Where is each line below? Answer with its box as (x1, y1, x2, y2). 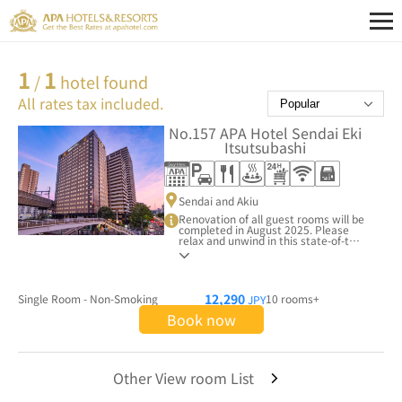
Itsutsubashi (223, 135, 306, 158)
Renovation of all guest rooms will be (179, 210, 365, 226)
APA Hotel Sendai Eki (219, 121, 362, 144)
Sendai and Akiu (179, 192, 259, 208)
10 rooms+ (266, 290, 320, 306)
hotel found (57, 69, 148, 93)
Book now (166, 308, 236, 330)
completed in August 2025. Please (179, 221, 350, 237)
